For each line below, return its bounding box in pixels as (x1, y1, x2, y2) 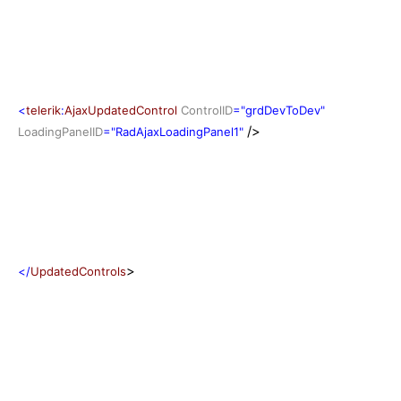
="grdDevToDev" (233, 102, 325, 117)
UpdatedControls (30, 263, 126, 278)
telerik (26, 102, 61, 117)
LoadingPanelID (18, 124, 103, 139)
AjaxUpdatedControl (64, 102, 177, 117)
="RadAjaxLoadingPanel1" (103, 124, 243, 139)
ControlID (181, 102, 233, 117)
